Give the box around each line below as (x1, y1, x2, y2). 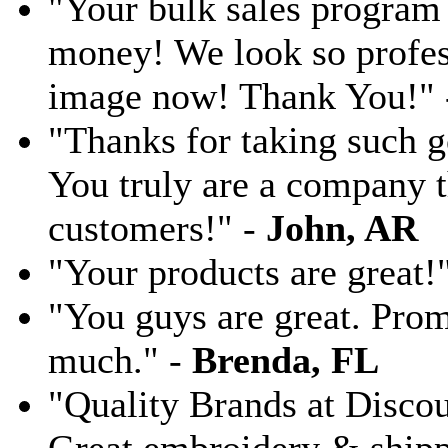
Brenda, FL (192, 339, 379, 381)
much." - (48, 339, 192, 381)
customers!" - (48, 207, 266, 249)
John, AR (266, 207, 418, 249)
